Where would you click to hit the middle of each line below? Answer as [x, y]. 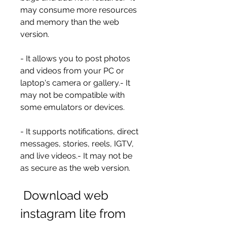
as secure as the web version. [75, 168]
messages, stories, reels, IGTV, [77, 144]
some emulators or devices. [72, 107]
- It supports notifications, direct [79, 131]
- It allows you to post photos [75, 59]
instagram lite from [73, 214]
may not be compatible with [72, 95]
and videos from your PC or [72, 71]
